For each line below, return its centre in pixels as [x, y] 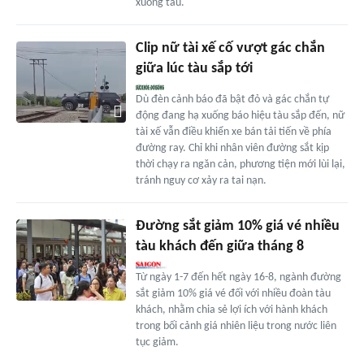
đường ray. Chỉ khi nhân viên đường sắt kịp [232, 148]
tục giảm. [157, 342]
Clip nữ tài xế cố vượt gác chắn [230, 48]
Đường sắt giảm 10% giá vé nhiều [237, 226]
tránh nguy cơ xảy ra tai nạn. [201, 180]
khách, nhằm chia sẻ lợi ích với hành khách [231, 310]
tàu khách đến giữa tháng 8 [219, 246]
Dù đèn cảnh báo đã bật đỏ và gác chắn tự [232, 99]
